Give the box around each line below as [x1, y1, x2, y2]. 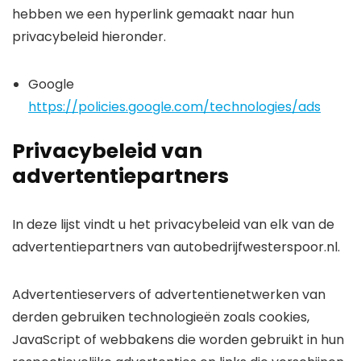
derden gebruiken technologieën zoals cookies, [12, 308, 309, 326]
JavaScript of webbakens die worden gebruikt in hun [12, 330, 344, 349]
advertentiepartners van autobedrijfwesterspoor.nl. [12, 238, 340, 256]
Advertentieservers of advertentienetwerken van [12, 285, 326, 304]
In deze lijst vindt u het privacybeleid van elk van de [12, 215, 334, 234]
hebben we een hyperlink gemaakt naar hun [12, 5, 294, 23]
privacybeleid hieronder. [12, 27, 166, 46]
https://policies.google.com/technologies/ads [28, 98, 321, 116]
